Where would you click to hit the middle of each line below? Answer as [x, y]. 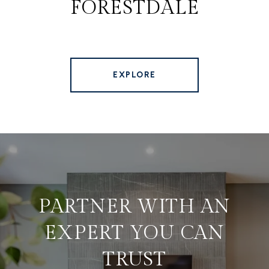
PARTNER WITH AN [134, 206]
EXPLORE [134, 74]
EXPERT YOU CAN [134, 233]
